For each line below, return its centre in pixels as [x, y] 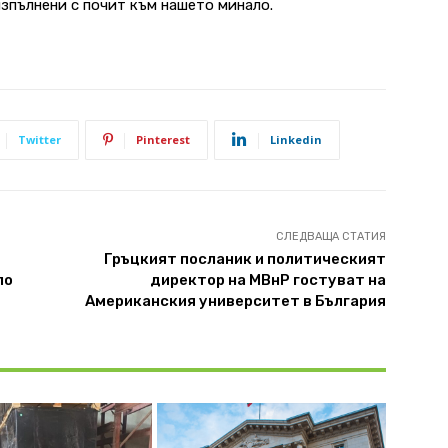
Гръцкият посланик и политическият [244, 258]
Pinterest [163, 139]
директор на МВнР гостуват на [267, 279]
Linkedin [296, 139]
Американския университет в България [235, 300]
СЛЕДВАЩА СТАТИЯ [330, 236]
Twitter [39, 139]
